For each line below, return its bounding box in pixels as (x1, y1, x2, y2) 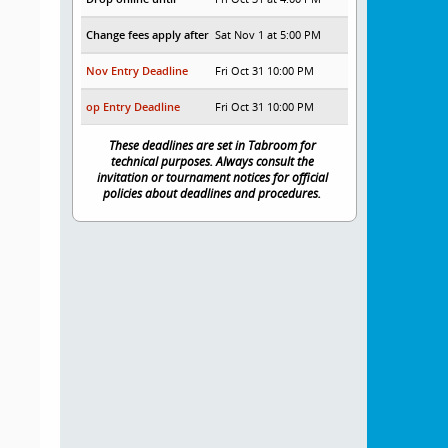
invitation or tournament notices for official (96, 169, 328, 186)
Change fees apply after (85, 27, 209, 43)
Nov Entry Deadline (85, 63, 188, 79)
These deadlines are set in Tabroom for (108, 137, 316, 154)
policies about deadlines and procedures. (103, 185, 322, 202)
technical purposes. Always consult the (110, 153, 314, 170)
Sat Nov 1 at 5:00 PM (215, 27, 322, 43)
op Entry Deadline (85, 99, 180, 115)
